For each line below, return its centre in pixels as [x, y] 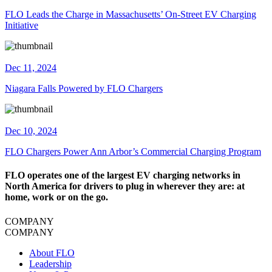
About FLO [52, 253]
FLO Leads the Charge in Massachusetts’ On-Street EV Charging [131, 15]
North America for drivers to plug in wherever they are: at [125, 186]
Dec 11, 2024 [31, 68]
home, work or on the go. [56, 197]
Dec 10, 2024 [31, 131]
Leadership [50, 263]
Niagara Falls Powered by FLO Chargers [84, 89]
